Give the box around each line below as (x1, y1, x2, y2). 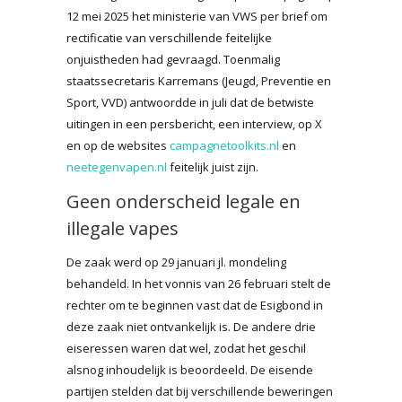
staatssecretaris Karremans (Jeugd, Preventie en (66, 72, 331, 89)
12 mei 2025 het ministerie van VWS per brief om (66, 7, 328, 24)
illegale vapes (66, 215, 179, 240)
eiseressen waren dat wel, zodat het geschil (66, 339, 306, 356)
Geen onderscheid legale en (66, 188, 301, 214)
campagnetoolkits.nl (170, 136, 279, 153)
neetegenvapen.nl (66, 158, 167, 175)
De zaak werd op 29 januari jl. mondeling (66, 253, 286, 270)
